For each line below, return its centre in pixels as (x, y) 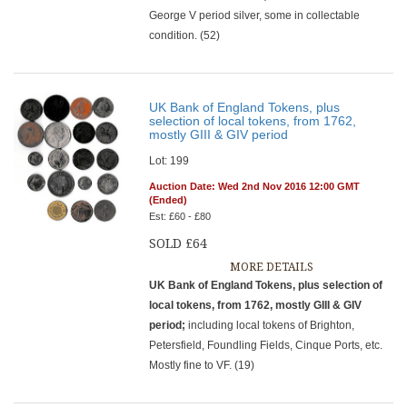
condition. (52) (185, 35)
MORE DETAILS (271, 267)
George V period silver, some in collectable (255, 15)
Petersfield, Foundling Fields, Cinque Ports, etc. (266, 345)
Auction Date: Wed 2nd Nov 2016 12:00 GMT (255, 186)
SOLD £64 (179, 243)
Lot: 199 (169, 161)
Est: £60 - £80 (180, 216)
